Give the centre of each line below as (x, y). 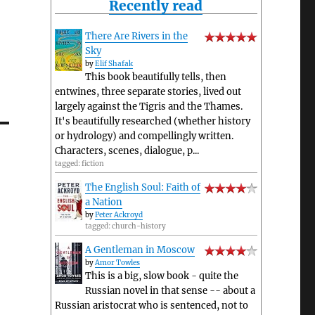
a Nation (103, 202)
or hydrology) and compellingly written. (144, 136)
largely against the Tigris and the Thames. (148, 107)
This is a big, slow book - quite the (161, 276)
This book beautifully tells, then (155, 77)
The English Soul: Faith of (142, 188)
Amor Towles (117, 263)
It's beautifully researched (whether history (152, 122)
